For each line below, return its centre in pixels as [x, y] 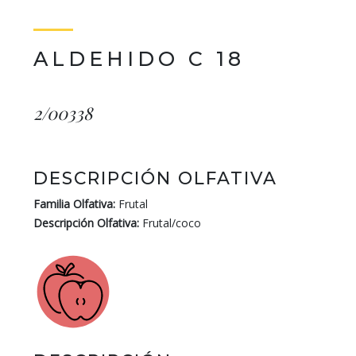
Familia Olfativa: [74, 204]
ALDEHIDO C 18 [139, 59]
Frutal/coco [170, 223]
